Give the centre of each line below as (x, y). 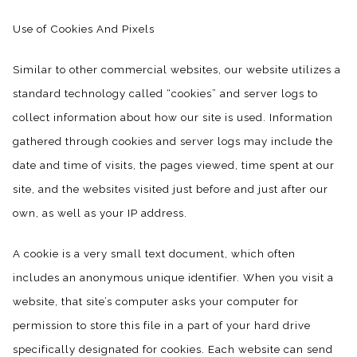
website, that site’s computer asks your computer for (156, 301)
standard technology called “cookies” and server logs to (165, 93)
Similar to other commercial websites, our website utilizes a (177, 69)
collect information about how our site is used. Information (173, 117)
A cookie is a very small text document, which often (154, 253)
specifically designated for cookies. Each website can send (173, 349)
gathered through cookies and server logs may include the (173, 141)
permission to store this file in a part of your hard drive (162, 325)
